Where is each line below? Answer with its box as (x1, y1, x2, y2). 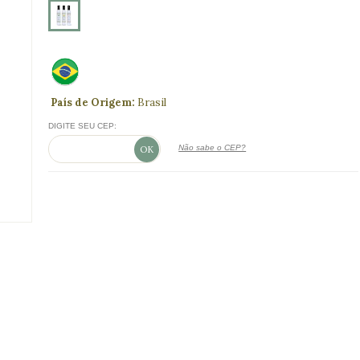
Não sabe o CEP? (178, 143, 247, 152)
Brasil (137, 96, 167, 109)
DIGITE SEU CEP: (48, 121, 117, 130)
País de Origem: (51, 96, 138, 109)
